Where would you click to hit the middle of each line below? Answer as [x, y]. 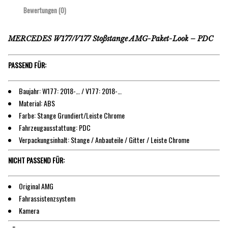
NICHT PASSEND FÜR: [36, 160]
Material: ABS [37, 103]
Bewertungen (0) [45, 10]
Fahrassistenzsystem [47, 198]
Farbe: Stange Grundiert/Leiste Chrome [72, 115]
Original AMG [36, 186]
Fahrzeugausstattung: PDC [55, 127]
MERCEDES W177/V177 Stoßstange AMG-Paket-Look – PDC [111, 39]
